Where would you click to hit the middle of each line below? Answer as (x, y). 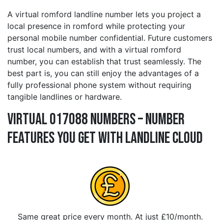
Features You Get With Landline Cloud (105, 138)
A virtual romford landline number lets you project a (104, 14)
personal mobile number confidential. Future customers (110, 38)
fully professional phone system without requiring (99, 85)
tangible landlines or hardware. (65, 97)
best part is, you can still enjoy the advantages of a (103, 73)
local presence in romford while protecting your (96, 26)
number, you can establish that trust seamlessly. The (104, 62)
